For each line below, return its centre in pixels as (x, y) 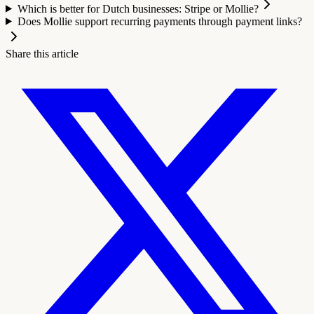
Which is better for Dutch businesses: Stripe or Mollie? (138, 8)
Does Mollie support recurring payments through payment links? (159, 21)
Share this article (42, 53)
